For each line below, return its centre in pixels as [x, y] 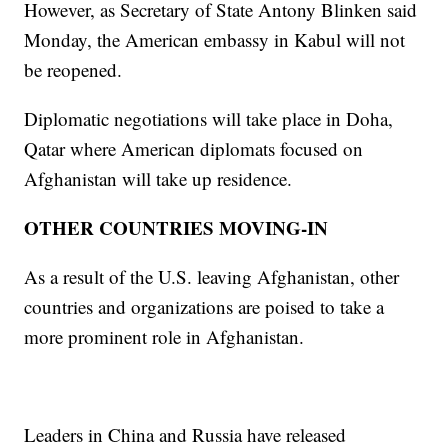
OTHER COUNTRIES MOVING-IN [176, 227]
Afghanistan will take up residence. [158, 178]
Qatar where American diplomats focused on [194, 148]
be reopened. [73, 69]
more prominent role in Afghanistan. [164, 336]
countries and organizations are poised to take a [204, 306]
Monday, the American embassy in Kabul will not [215, 39]
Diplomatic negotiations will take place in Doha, [209, 118]
